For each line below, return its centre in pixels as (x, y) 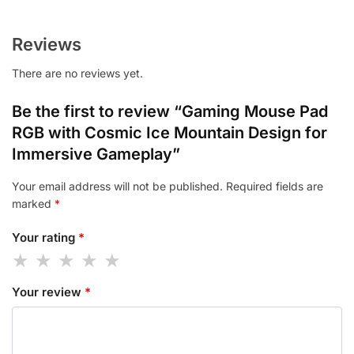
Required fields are (275, 186)
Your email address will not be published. (117, 186)
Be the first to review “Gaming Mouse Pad (170, 112)
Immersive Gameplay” (96, 154)
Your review (48, 292)
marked (33, 204)
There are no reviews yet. (77, 73)
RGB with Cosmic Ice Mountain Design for (169, 133)
